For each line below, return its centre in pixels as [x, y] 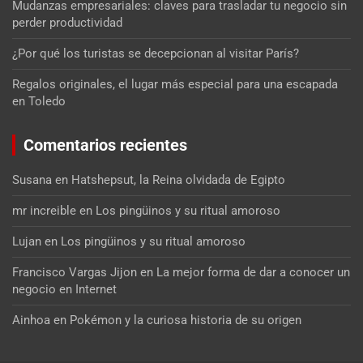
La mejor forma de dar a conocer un [253, 272]
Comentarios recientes [105, 145]
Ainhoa [31, 320]
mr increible [44, 210]
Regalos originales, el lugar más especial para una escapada [175, 84]
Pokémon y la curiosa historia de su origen [186, 320]
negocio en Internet [64, 289]
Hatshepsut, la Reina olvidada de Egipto [178, 179]
